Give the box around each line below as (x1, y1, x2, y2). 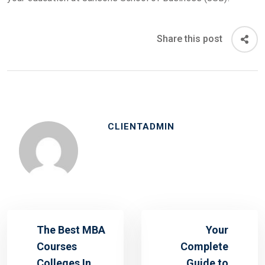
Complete (180, 240, 228, 253)
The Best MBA (37, 223, 105, 236)
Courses (37, 240, 77, 253)
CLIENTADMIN (108, 121, 174, 132)
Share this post (157, 33, 222, 45)
